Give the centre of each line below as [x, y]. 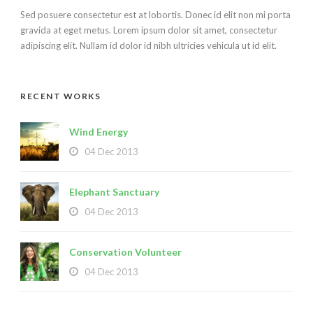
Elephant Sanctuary [114, 192]
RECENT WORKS [60, 96]
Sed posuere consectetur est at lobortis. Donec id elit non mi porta [155, 15]
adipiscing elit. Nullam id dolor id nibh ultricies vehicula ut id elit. [148, 46]
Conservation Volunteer [125, 252]
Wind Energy [99, 132]
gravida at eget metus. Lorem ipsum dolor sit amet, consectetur [149, 30]
